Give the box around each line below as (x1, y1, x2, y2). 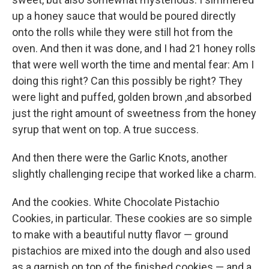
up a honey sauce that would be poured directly (12, 10, 236, 23)
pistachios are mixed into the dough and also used (12, 244, 250, 258)
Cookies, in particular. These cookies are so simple (12, 212, 252, 225)
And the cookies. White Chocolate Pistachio (12, 196, 219, 209)
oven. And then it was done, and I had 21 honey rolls (12, 42, 256, 55)
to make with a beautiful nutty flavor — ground (12, 228, 228, 241)
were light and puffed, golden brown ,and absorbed (12, 91, 252, 104)
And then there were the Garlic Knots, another (12, 151, 228, 165)
